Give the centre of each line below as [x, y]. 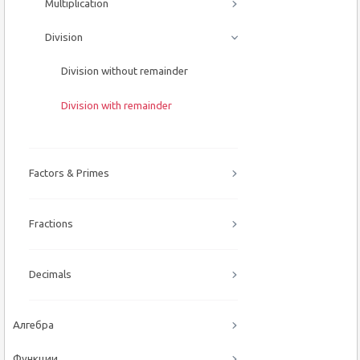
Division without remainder [125, 71]
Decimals [50, 274]
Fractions [51, 224]
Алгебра [33, 325]
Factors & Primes [69, 173]
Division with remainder [117, 106]
